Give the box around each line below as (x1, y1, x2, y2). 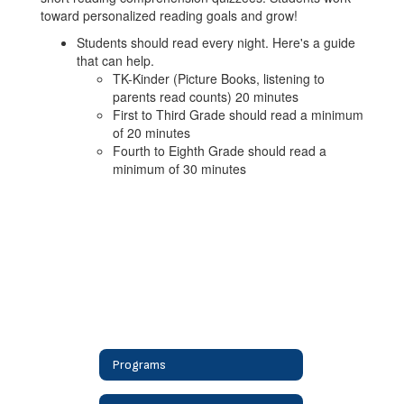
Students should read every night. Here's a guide (77, 33, 355, 51)
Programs (113, 356, 166, 372)
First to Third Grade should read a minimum (113, 106, 363, 124)
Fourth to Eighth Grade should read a (113, 142, 326, 160)
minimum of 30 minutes (113, 160, 246, 178)
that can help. (77, 51, 154, 69)
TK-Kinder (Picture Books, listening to (113, 69, 325, 87)
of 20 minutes (113, 124, 190, 142)
